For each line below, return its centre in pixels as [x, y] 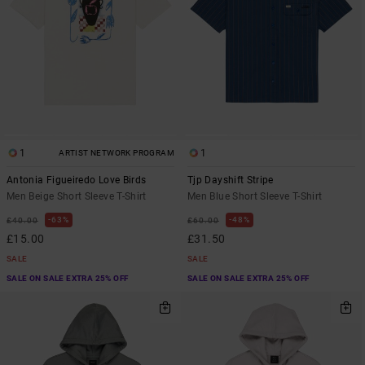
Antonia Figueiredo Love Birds [77, 180]
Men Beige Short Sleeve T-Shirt [77, 196]
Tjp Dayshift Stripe [231, 180]
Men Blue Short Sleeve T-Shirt [255, 196]
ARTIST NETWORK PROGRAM [117, 152]
